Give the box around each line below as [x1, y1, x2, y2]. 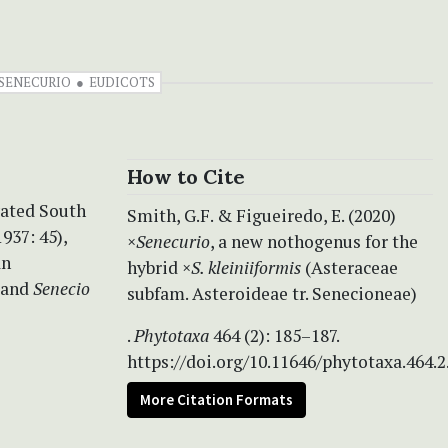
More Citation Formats [140, 389, 293, 409]
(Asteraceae [301, 255, 398, 279]
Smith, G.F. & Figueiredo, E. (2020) [127, 203, 396, 227]
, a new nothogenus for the [210, 229, 418, 253]
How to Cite [127, 163, 245, 189]
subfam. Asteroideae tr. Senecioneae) [127, 281, 417, 305]
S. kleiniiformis [191, 255, 301, 279]
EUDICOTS [88, 72, 155, 91]
